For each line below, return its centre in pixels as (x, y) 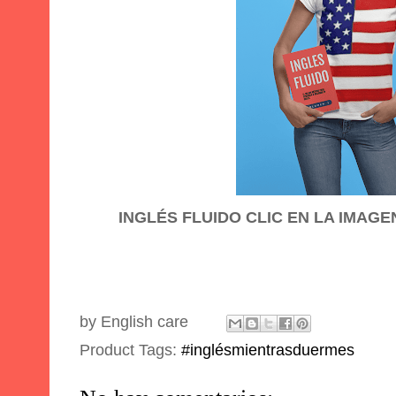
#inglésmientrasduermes (268, 350)
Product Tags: (130, 350)
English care (145, 321)
